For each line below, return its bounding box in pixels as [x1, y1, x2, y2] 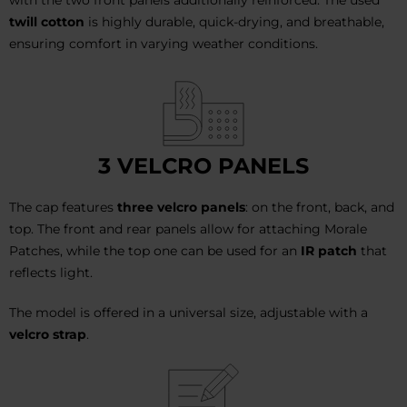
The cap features [9, 198, 117, 215]
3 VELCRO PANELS [98, 152, 309, 179]
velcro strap [9, 325, 86, 342]
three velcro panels [117, 198, 245, 215]
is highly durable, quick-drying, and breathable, [84, 13, 384, 30]
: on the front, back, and [245, 198, 394, 215]
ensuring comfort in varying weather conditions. [9, 35, 318, 52]
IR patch [301, 242, 357, 259]
